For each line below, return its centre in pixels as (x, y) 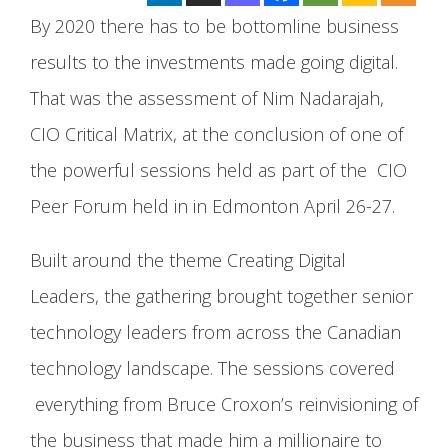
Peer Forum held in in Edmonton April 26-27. (212, 206)
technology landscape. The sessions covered (212, 368)
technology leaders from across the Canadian (215, 332)
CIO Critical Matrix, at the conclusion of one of (216, 134)
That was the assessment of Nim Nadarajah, (207, 98)
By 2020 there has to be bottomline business (214, 26)
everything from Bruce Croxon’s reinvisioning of (224, 404)
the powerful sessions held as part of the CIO (218, 170)
